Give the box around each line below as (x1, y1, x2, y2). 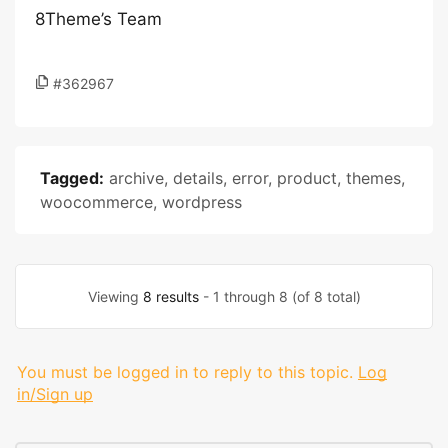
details (173, 168, 223, 188)
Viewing (87, 288, 143, 305)
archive (109, 168, 164, 188)
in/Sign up (17, 384, 93, 404)
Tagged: (40, 168, 104, 188)
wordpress (162, 192, 242, 212)
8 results (142, 288, 199, 305)
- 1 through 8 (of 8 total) (198, 288, 361, 305)
